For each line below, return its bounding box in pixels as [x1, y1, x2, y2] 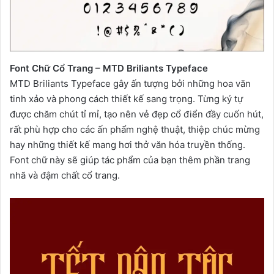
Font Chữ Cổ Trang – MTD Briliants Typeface [10, 62, 208, 74]
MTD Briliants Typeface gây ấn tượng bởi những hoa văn [10, 77, 251, 89]
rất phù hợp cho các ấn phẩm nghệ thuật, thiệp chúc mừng [10, 123, 260, 135]
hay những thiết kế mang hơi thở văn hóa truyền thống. [10, 138, 245, 150]
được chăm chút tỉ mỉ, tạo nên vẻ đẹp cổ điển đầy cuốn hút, [10, 108, 264, 120]
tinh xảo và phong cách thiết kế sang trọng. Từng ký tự [10, 92, 243, 105]
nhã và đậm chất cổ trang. [10, 169, 120, 181]
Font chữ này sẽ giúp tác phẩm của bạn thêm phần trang [10, 154, 250, 166]
